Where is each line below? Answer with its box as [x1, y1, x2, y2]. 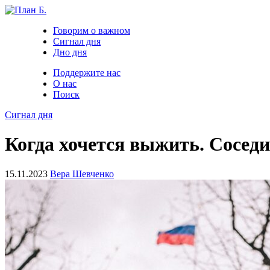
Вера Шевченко [50, 168, 114, 179]
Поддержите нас [53, 67, 121, 78]
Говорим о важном [53, 25, 130, 36]
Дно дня [53, 47, 87, 57]
